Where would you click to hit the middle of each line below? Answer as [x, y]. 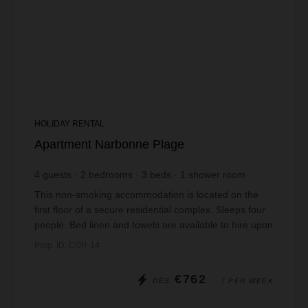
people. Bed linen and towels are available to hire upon [154, 225]
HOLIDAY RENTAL [69, 124]
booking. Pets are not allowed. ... [106, 240]
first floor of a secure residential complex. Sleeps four [150, 210]
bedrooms [111, 175]
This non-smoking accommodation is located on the [146, 195]
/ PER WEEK [248, 281]
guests [57, 175]
